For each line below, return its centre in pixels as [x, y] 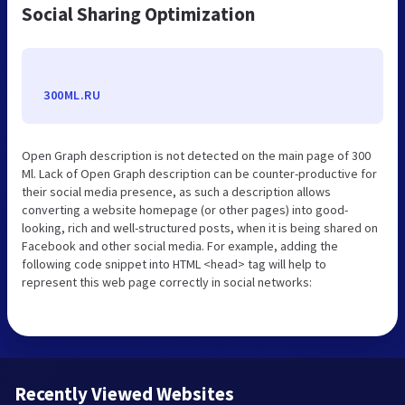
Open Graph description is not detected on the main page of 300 [196, 155]
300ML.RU [72, 94]
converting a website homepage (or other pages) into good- [185, 209]
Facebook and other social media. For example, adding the [180, 245]
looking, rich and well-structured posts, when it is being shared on [200, 227]
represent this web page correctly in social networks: [167, 282]
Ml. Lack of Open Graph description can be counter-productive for [199, 173]
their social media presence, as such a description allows [176, 191]
